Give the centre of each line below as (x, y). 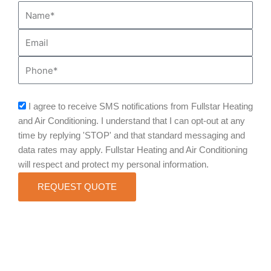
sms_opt (35, 106)
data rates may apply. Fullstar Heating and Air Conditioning (133, 150)
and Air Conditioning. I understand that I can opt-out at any (132, 121)
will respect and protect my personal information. (113, 164)
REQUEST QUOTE (77, 187)
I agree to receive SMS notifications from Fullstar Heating (141, 106)
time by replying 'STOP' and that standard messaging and (132, 135)
